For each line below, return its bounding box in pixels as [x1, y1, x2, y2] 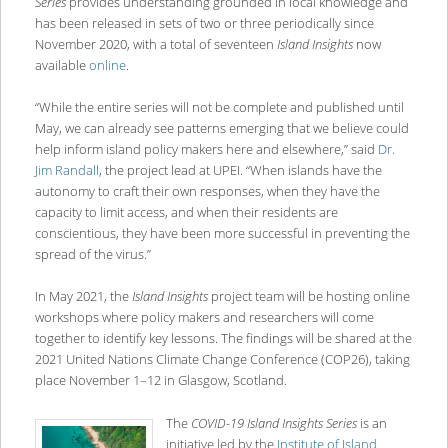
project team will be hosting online [210, 287, 410, 306]
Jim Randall [34, 161, 99, 180]
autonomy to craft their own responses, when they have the [34, 182, 380, 201]
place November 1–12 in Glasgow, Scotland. [34, 371, 290, 390]
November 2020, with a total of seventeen [34, 35, 277, 54]
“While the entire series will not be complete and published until [34, 98, 404, 117]
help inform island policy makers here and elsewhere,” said [34, 140, 378, 159]
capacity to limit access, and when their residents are [34, 203, 338, 222]
